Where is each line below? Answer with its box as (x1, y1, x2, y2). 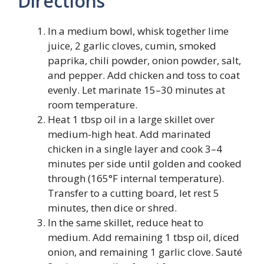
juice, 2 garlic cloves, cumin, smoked (48, 39, 216, 52)
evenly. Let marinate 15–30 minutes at (48, 83, 225, 97)
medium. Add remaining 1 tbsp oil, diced (48, 230, 239, 244)
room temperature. (48, 98, 137, 111)
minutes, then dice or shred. (48, 201, 177, 214)
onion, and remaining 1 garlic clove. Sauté (48, 245, 242, 259)
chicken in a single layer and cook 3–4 (48, 142, 222, 156)
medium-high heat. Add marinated (48, 127, 211, 141)
